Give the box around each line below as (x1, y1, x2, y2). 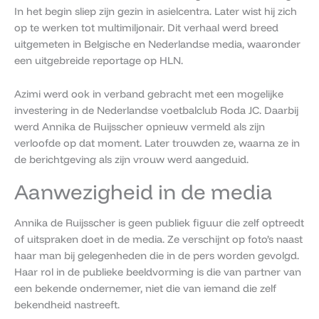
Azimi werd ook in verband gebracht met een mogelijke (14, 86, 283, 100)
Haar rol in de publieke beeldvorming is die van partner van (14, 264, 301, 278)
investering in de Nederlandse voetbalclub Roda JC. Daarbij (14, 103, 298, 117)
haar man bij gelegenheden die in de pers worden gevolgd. (14, 248, 299, 262)
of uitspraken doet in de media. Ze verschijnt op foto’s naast (14, 231, 303, 246)
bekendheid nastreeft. (14, 297, 120, 311)
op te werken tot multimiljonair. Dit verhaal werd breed (14, 21, 278, 35)
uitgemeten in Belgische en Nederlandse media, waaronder (14, 37, 300, 51)
